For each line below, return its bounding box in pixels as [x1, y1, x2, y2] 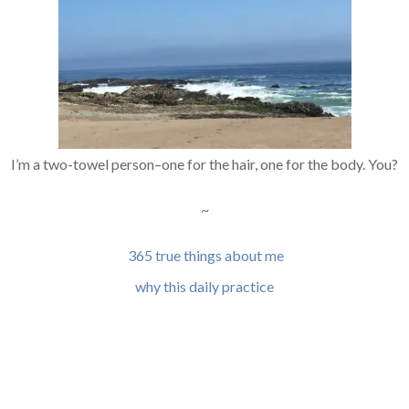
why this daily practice [135, 278, 274, 295]
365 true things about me [128, 246, 284, 264]
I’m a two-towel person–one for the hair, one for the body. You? [11, 155, 398, 173]
